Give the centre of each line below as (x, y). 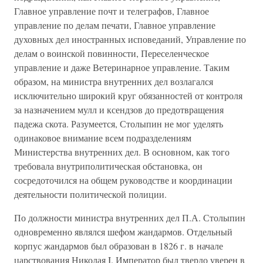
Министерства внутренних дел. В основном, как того (122, 152)
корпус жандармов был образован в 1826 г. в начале (119, 246)
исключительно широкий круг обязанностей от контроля (128, 95)
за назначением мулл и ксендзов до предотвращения (119, 109)
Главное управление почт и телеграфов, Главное (112, 11)
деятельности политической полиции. (90, 194)
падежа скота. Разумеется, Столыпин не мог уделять (119, 124)
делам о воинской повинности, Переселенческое (112, 53)
